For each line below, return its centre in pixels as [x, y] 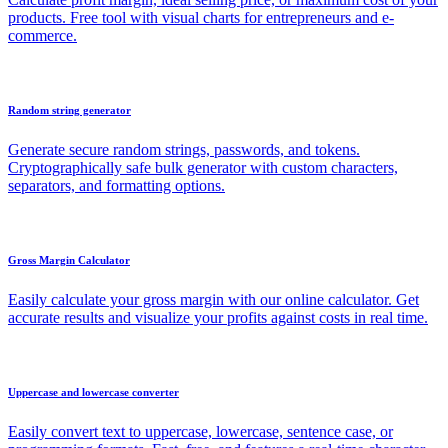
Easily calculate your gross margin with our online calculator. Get [213, 299]
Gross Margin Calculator [69, 259]
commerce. [42, 35]
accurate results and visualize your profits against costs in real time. [218, 317]
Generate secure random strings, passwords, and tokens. [184, 149]
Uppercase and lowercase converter [93, 391]
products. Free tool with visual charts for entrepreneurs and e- [201, 17]
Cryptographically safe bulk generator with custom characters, [203, 167]
